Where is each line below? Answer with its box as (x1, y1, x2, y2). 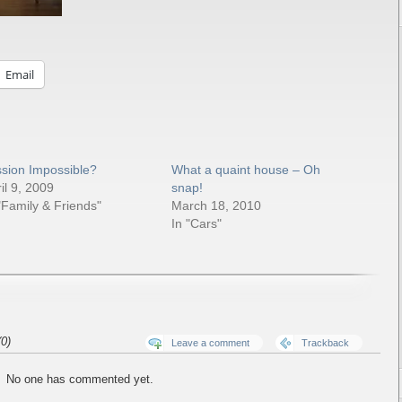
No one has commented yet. (6, 372, 153, 386)
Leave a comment (171, 337, 249, 348)
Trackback (301, 337, 349, 348)
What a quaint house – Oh (171, 162, 321, 177)
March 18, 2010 (171, 198, 262, 213)
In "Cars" (171, 216, 223, 231)
